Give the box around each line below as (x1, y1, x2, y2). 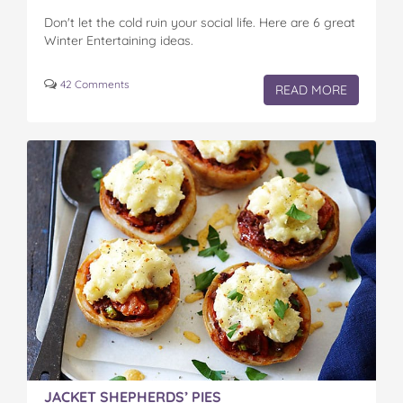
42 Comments (60, 76, 130, 91)
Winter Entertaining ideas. (44, 31, 193, 49)
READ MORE (275, 81, 347, 98)
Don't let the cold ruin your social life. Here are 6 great (44, 13, 355, 31)
